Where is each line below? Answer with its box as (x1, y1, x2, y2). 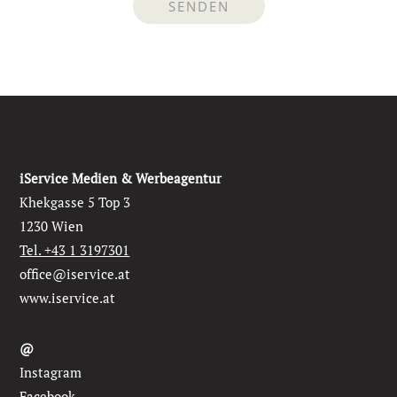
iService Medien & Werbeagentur (19, 169, 222, 188)
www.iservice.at (19, 289, 116, 307)
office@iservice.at (19, 265, 131, 284)
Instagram (19, 363, 82, 382)
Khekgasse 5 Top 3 (19, 193, 131, 212)
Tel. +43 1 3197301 (19, 241, 130, 260)
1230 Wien (19, 217, 84, 236)
